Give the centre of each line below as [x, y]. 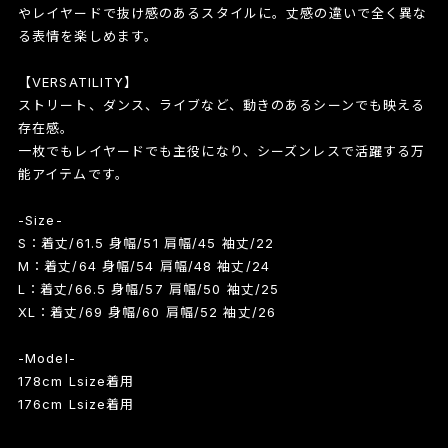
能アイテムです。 [73, 174]
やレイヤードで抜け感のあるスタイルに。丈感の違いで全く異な [222, 13]
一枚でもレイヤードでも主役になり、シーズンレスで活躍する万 [221, 151]
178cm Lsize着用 [76, 381]
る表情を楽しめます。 [88, 36]
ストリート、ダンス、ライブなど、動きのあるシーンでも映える [221, 105]
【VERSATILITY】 [78, 82]
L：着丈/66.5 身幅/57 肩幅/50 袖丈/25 [148, 289]
